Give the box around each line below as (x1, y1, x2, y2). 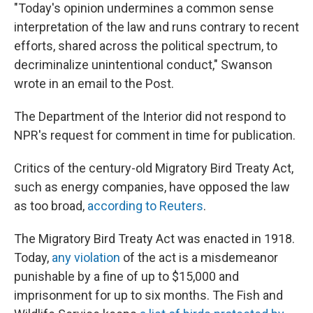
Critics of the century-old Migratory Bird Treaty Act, (14, 161, 293, 176)
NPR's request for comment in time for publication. (14, 128, 296, 143)
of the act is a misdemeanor (120, 250, 278, 265)
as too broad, (14, 198, 87, 214)
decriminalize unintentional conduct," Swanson (14, 57, 272, 73)
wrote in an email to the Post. (14, 76, 174, 92)
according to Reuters (87, 198, 203, 214)
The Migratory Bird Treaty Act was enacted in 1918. (14, 231, 295, 247)
